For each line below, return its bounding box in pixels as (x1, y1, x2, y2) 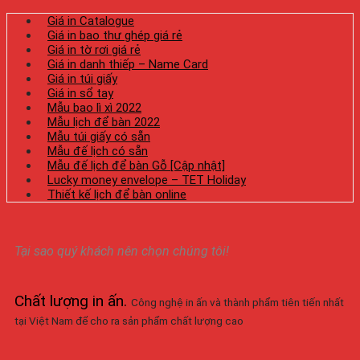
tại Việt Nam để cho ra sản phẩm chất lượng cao (14, 314, 243, 328)
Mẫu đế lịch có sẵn (47, 144, 148, 159)
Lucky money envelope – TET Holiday (47, 173, 246, 188)
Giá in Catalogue (47, 14, 134, 29)
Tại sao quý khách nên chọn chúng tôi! (14, 243, 229, 260)
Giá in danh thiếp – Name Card (47, 57, 208, 72)
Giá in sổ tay (47, 86, 113, 101)
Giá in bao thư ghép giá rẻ (47, 28, 182, 43)
